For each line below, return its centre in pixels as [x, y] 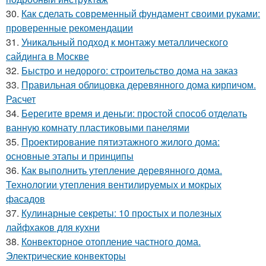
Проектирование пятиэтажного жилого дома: [121, 141]
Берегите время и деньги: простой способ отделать [134, 113]
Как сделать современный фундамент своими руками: [141, 13]
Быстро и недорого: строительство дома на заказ [129, 70]
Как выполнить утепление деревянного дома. [122, 170]
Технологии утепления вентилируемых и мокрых [114, 184]
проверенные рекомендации [69, 27]
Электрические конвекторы [66, 255]
